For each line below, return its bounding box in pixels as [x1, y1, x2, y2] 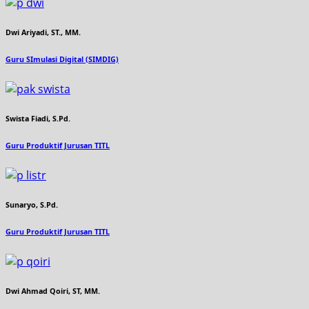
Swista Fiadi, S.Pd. [6, 113, 70, 123]
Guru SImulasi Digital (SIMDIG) [6, 54, 119, 64]
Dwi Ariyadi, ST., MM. [6, 28, 81, 38]
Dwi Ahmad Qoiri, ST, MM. [6, 286, 100, 296]
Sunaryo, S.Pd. [6, 199, 58, 210]
